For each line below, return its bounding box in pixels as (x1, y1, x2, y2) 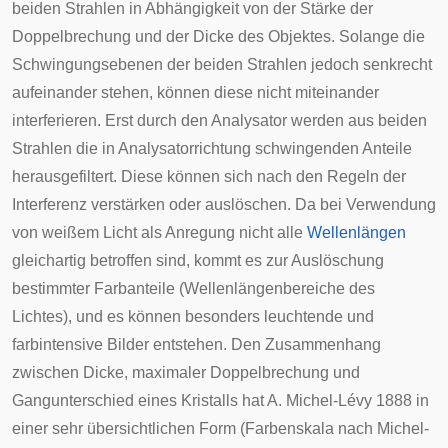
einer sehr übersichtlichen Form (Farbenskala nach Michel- (12, 420, 429, 437)
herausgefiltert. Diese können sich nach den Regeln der (12, 168, 406, 185)
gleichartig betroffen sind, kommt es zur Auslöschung (12, 252, 384, 269)
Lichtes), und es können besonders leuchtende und (12, 308, 374, 325)
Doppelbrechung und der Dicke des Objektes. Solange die (12, 28, 425, 45)
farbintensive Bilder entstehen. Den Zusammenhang (12, 336, 381, 353)
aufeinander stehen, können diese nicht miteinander (12, 84, 379, 101)
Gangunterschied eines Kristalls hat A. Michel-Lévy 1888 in (12, 392, 429, 409)
